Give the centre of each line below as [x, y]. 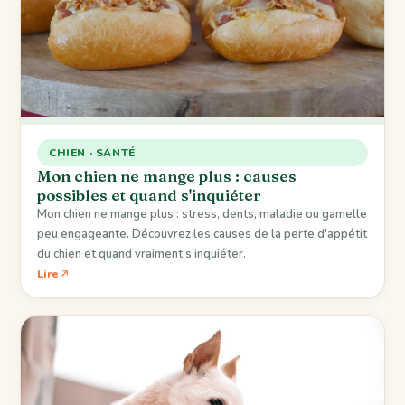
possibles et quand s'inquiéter [149, 195]
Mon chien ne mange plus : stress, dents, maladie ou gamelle [202, 215]
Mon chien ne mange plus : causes [167, 176]
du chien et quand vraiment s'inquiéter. [141, 254]
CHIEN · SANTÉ [92, 153]
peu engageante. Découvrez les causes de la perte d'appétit [202, 235]
